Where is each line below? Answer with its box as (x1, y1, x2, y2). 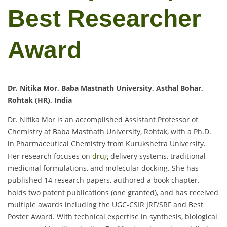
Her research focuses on (8, 150, 92, 161)
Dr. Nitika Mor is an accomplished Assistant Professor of (8, 114, 198, 124)
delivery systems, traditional (108, 150, 206, 161)
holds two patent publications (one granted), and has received (8, 187, 218, 197)
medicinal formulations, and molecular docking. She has (8, 163, 199, 173)
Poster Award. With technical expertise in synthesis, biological (8, 211, 217, 221)
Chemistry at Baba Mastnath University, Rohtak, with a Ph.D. (8, 126, 211, 136)
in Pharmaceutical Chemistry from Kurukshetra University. (8, 138, 206, 148)
